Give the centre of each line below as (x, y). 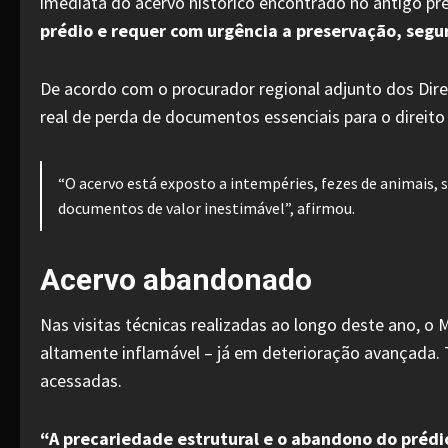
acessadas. (81, 380)
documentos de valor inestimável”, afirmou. (207, 208)
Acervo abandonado (176, 279)
